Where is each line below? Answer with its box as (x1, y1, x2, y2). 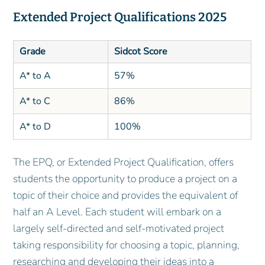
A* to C (19, 94, 50, 108)
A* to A (19, 69, 51, 82)
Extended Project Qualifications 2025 (13, 9, 227, 25)
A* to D (19, 119, 51, 133)
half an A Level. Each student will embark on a (13, 204, 222, 219)
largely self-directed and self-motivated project (13, 221, 225, 235)
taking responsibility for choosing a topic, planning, (13, 237, 240, 252)
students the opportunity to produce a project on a (13, 171, 238, 186)
